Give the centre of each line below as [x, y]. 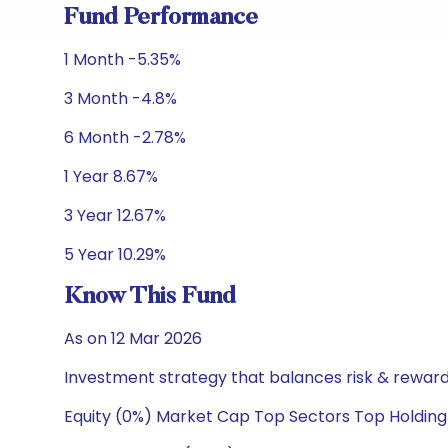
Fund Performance [161, 18]
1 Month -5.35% [122, 59]
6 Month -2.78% [125, 137]
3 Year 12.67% [115, 215]
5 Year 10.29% [115, 254]
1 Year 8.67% [111, 176]
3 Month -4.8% [120, 98]
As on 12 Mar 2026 [133, 338]
